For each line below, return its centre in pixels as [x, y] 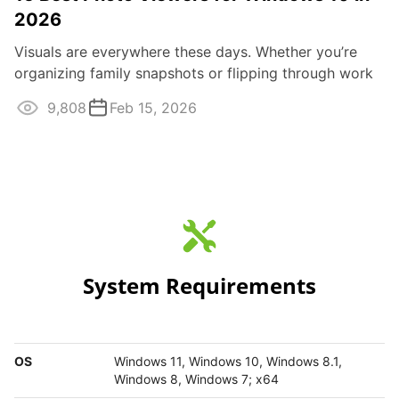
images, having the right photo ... [125, 95]
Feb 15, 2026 [153, 108]
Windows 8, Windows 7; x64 [196, 379]
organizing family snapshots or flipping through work [194, 73]
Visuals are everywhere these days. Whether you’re [186, 52]
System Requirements [199, 286]
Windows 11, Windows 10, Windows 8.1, [228, 362]
